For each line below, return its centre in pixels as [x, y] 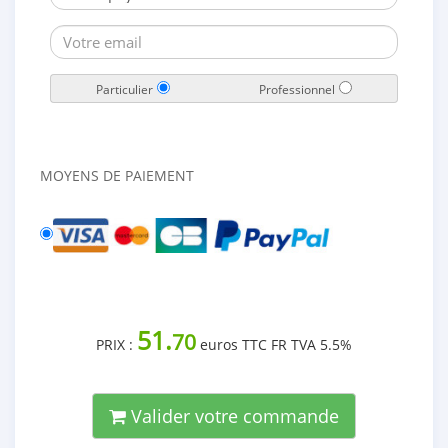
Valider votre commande [232, 416]
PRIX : [116, 344]
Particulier [124, 89]
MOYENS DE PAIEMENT [117, 175]
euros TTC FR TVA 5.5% [274, 344]
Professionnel [297, 89]
